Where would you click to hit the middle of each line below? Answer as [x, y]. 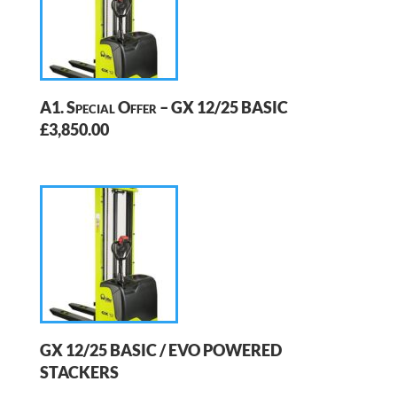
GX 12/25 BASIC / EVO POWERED [160, 350]
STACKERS [79, 373]
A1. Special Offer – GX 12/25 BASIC [163, 107]
